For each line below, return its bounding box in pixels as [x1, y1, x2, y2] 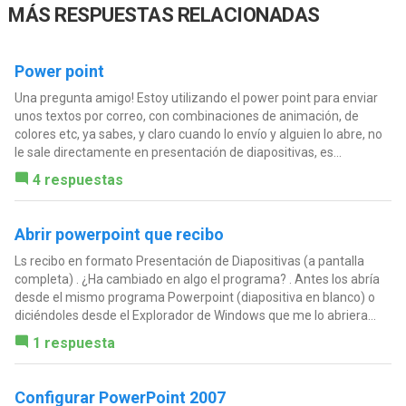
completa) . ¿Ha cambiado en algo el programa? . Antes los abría [14, 272, 380, 287]
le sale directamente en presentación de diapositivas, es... [14, 145, 342, 160]
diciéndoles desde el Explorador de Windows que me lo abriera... [14, 308, 376, 324]
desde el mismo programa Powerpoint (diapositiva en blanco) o [14, 290, 375, 305]
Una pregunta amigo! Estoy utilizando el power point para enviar [14, 91, 378, 106]
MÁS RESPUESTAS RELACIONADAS [8, 3, 320, 26]
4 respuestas [32, 171, 123, 189]
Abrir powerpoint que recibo [14, 225, 224, 245]
